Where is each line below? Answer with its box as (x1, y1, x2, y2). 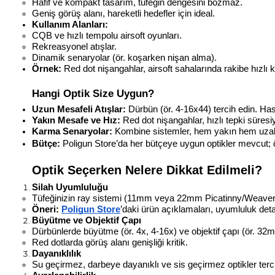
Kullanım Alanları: (32, 20, 108, 30)
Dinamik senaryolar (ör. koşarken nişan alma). (32, 53, 217, 63)
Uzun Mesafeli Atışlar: (32, 104, 126, 115)
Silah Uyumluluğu (32, 182, 108, 193)
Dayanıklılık (32, 249, 81, 259)
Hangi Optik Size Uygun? (32, 87, 154, 100)
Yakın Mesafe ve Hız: (32, 115, 120, 126)
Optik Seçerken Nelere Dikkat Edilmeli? (32, 163, 262, 177)
